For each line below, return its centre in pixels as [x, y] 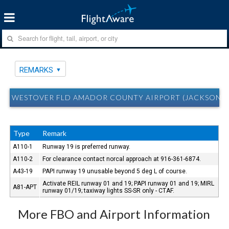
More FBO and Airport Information [114, 214]
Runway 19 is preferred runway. [87, 146]
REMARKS [37, 70]
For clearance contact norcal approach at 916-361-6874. [122, 159]
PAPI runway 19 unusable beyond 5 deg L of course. [115, 171]
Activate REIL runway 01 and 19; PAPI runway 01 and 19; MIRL [129, 183]
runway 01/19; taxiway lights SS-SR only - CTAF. [109, 190]
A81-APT [25, 187]
